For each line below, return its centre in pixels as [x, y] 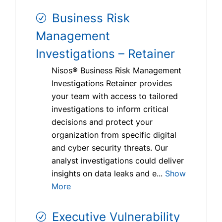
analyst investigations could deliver [118, 161]
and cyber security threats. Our [110, 148]
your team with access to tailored [115, 96]
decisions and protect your [102, 122]
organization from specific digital [114, 135]
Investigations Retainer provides [112, 83]
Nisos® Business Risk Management [116, 71]
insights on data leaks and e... [107, 174]
